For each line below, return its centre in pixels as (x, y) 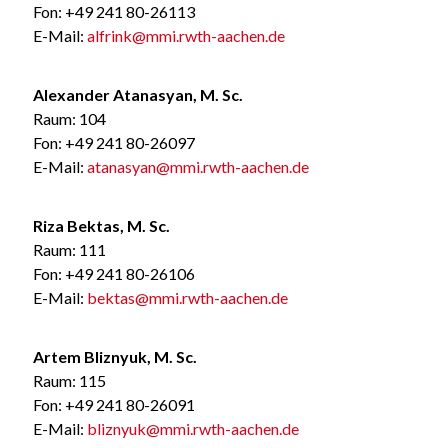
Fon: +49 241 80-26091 (113, 404)
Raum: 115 (69, 380)
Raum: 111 (69, 249)
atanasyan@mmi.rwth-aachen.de (197, 166)
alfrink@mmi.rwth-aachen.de (185, 35)
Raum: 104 (69, 118)
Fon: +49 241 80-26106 (113, 273)
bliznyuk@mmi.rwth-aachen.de (192, 428)
